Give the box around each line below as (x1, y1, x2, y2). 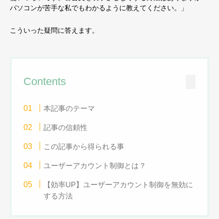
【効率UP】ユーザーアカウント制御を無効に (44, 180, 194, 189)
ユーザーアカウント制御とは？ (44, 161, 147, 170)
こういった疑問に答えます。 (10, 26, 99, 35)
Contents (23, 75, 66, 88)
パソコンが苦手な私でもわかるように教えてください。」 (10, 4, 188, 12)
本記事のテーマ (44, 104, 95, 113)
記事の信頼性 (44, 123, 88, 132)
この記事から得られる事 (44, 142, 125, 151)
